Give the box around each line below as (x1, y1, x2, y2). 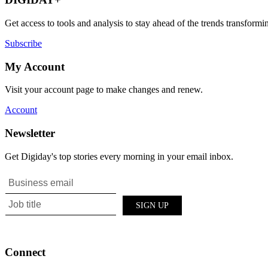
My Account (5, 60, 65, 73)
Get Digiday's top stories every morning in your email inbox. (5, 151, 233, 162)
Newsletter (5, 127, 55, 140)
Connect (5, 246, 45, 259)
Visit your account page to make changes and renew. (5, 84, 203, 95)
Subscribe (5, 38, 42, 48)
